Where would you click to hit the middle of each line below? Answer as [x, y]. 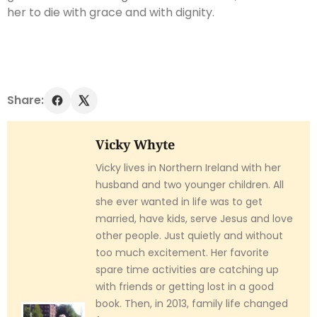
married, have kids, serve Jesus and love [194, 219]
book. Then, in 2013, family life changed [192, 304]
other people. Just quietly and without [189, 236]
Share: [25, 100]
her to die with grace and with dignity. [111, 13]
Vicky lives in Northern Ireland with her [188, 168]
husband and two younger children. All [190, 185]
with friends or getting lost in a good [185, 287]
